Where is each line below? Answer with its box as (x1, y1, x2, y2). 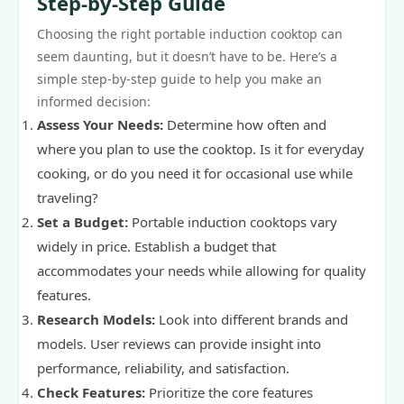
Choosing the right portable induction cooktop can (37, 25, 343, 42)
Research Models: (37, 310, 155, 328)
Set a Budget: (37, 213, 128, 231)
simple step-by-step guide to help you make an (37, 70, 322, 87)
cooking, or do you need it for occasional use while (37, 164, 353, 182)
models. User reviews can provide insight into (37, 335, 321, 353)
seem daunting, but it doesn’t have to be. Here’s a (37, 48, 337, 65)
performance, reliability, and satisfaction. (37, 359, 289, 377)
